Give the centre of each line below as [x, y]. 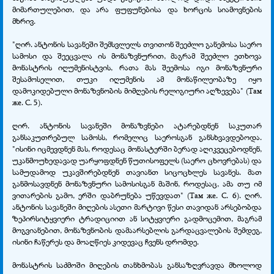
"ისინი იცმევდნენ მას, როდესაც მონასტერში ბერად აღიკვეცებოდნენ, [137, 148]
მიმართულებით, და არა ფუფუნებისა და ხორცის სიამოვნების [137, 9]
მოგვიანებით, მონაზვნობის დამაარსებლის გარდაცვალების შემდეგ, [137, 230]
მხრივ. [24, 20]
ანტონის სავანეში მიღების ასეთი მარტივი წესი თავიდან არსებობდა [137, 206]
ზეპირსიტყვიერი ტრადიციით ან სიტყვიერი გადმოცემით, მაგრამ [137, 218]
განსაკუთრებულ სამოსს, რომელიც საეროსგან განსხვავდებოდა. [137, 137]
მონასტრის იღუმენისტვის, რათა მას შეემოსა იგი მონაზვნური [137, 67]
